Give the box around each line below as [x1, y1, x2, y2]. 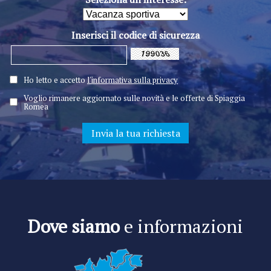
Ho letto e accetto [24, 74, 87, 86]
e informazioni [120, 214, 243, 238]
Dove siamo [28, 214, 120, 238]
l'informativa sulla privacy [87, 74, 178, 86]
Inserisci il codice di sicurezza [71, 28, 200, 42]
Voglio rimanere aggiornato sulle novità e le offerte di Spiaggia [24, 92, 245, 103]
